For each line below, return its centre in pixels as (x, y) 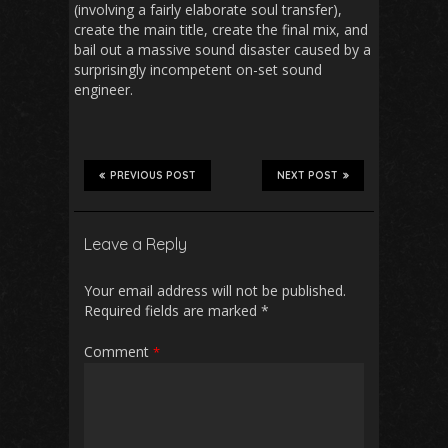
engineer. (103, 89)
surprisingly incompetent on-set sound (198, 69)
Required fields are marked (172, 310)
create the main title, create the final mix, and (221, 29)
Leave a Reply (135, 244)
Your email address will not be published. (215, 290)
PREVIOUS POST (153, 175)
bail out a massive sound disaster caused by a (222, 49)
